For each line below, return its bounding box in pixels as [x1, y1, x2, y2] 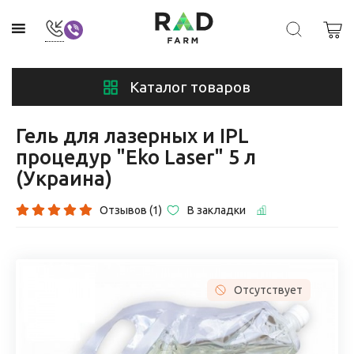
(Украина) [16, 168, 112, 190]
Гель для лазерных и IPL [16, 125, 249, 147]
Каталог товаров [130, 78, 250, 96]
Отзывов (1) [100, 204, 162, 217]
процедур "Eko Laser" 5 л [16, 146, 256, 168]
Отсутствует [234, 283, 303, 296]
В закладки [187, 204, 246, 217]
